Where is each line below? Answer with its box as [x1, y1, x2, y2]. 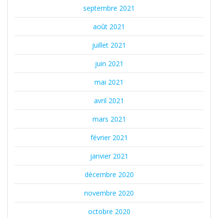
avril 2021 [94, 96, 124, 106]
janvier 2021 [90, 151, 128, 161]
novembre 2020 [84, 188, 134, 198]
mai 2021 [94, 77, 124, 87]
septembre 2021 [83, 3, 135, 13]
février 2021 [90, 133, 128, 143]
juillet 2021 [92, 40, 126, 50]
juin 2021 [94, 59, 124, 69]
